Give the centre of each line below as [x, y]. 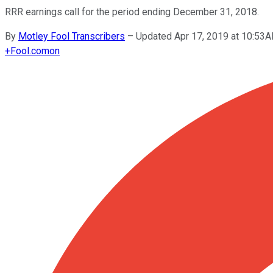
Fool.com [30, 51]
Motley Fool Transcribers [72, 36]
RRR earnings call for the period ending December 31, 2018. [132, 12]
